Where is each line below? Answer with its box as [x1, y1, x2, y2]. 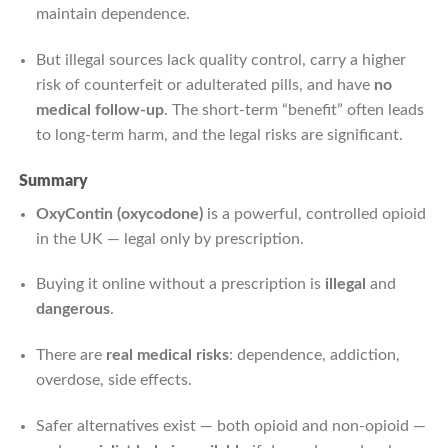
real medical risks [105, 347, 229, 364]
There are [35, 347, 106, 364]
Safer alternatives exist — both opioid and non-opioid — [35, 418, 426, 435]
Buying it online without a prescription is [35, 276, 325, 293]
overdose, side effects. [35, 372, 192, 389]
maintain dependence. [35, 6, 190, 23]
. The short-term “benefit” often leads [163, 101, 424, 118]
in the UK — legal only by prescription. [35, 230, 304, 247]
